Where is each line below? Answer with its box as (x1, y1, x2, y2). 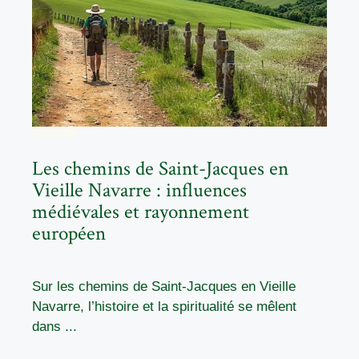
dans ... (32, 319, 77, 335)
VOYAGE (32, 128, 76, 141)
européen (32, 220, 106, 248)
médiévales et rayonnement (32, 199, 249, 226)
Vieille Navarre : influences (32, 177, 247, 204)
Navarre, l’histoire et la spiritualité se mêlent (32, 299, 296, 315)
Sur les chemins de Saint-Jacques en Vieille (32, 279, 296, 295)
